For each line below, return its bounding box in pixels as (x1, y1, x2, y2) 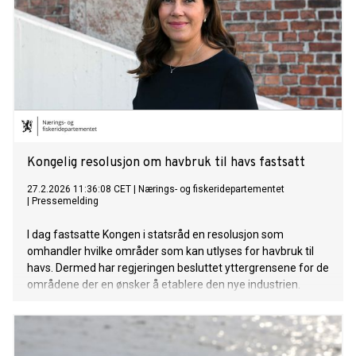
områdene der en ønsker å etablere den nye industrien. (27, 278, 300, 292)
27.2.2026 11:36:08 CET (27, 184, 131, 195)
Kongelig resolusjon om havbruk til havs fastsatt (27, 155, 305, 172)
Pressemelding (32, 195, 99, 207)
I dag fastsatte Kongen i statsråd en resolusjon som (27, 228, 284, 242)
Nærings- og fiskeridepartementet (138, 184, 284, 195)
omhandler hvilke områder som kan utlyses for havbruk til (27, 245, 314, 258)
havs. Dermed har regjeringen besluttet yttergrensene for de (27, 261, 329, 275)
